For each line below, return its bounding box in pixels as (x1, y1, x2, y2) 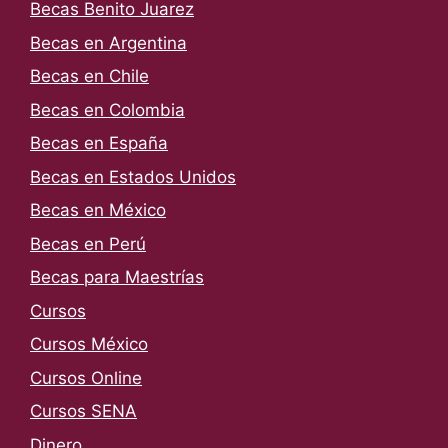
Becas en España (30, 133, 168, 154)
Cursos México (30, 334, 148, 355)
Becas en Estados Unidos (30, 166, 236, 187)
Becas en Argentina (30, 32, 187, 53)
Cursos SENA (30, 401, 137, 422)
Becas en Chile (30, 66, 149, 87)
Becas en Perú (30, 233, 146, 254)
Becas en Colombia (30, 99, 185, 120)
